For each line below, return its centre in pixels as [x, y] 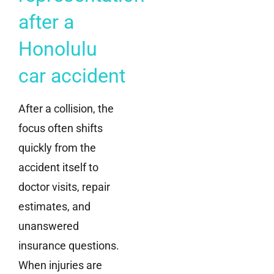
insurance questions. [69, 246]
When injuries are [60, 265]
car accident [72, 76]
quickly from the [57, 148]
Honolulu [58, 49]
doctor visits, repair [64, 187]
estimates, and [54, 207]
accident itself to [58, 168]
